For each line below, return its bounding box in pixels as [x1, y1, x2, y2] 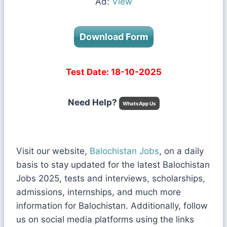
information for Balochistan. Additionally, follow [16, 201, 208, 211]
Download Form [79, 31, 148, 43]
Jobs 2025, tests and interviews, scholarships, [16, 173, 205, 184]
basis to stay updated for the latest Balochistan [16, 160, 210, 170]
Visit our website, [16, 146, 90, 157]
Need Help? [67, 97, 119, 108]
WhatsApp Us [122, 100, 156, 107]
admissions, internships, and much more [16, 187, 181, 198]
